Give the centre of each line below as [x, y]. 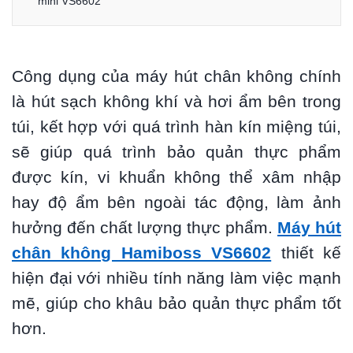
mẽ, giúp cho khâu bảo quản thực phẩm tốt [176, 304]
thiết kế [307, 253]
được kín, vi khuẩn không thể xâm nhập [176, 178]
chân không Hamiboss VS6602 [142, 253]
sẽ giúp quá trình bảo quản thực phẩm [176, 152]
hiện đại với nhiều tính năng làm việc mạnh [176, 279]
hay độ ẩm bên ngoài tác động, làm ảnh [176, 203]
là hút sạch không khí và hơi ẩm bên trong [176, 102]
